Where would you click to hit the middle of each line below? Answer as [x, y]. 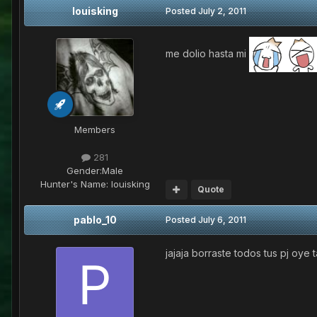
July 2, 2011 [222, 11]
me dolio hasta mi [207, 53]
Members [95, 129]
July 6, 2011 [222, 219]
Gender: [84, 170]
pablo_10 [95, 219]
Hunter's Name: [74, 184]
